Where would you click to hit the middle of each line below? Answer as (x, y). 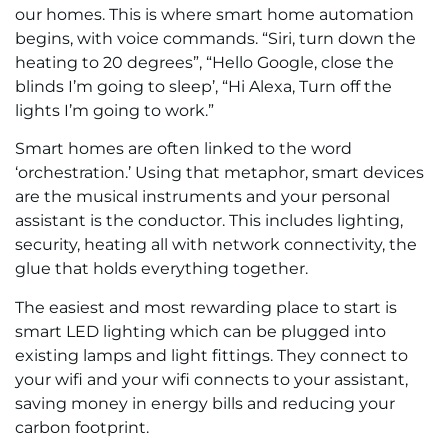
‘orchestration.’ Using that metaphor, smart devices (219, 173)
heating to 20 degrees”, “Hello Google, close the (204, 63)
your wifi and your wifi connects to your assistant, (211, 379)
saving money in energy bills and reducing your (205, 403)
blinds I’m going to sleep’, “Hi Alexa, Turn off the (203, 87)
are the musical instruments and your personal (202, 197)
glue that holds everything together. (161, 269)
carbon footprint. (82, 427)
